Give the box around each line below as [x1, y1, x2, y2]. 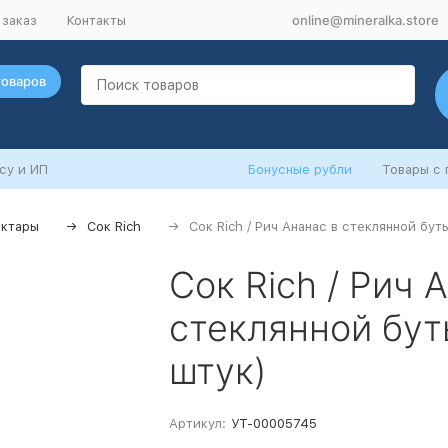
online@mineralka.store [292, 11, 439, 28]
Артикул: [169, 416, 226, 431]
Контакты [67, 12, 126, 28]
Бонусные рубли [248, 162, 352, 177]
